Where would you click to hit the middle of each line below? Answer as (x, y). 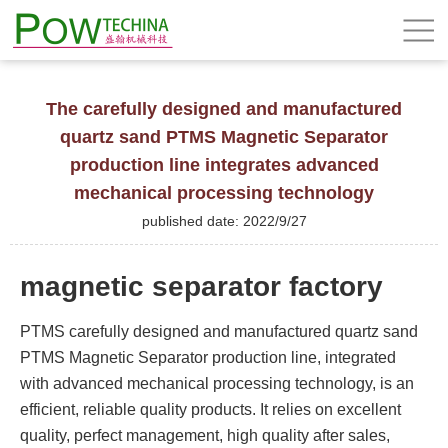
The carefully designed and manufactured (224, 109)
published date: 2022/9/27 (224, 221)
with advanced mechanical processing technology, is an (217, 383)
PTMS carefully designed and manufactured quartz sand (219, 331)
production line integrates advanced (224, 165)
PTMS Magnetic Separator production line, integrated (208, 357)
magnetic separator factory (201, 286)
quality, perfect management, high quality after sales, (205, 435)
